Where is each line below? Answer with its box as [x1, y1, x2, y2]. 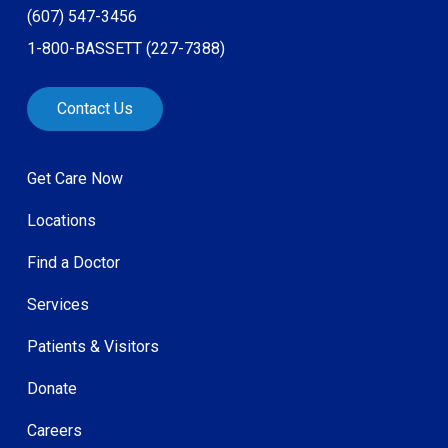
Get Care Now [27, 168, 123, 188]
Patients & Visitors [27, 336, 159, 356]
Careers [27, 420, 82, 440]
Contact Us [57, 98, 133, 118]
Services [27, 294, 89, 314]
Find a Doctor [27, 252, 120, 272]
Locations [27, 210, 96, 230]
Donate [27, 378, 77, 398]
